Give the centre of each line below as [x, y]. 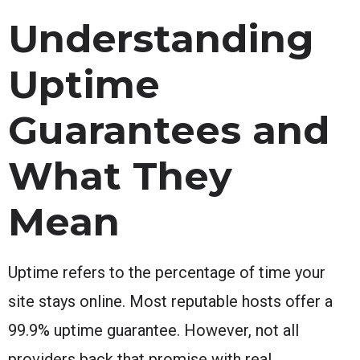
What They [120, 176]
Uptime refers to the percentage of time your [167, 272]
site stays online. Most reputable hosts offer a [170, 301]
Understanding [161, 38]
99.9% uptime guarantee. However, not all [153, 330]
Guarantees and [169, 130]
